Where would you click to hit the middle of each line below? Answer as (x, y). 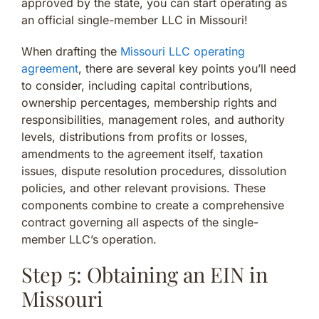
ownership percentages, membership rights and (149, 102)
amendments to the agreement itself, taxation (142, 153)
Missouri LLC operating (183, 51)
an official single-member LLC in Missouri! (135, 20)
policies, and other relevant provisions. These (143, 188)
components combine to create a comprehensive (153, 205)
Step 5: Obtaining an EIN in (145, 274)
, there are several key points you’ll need (187, 68)
